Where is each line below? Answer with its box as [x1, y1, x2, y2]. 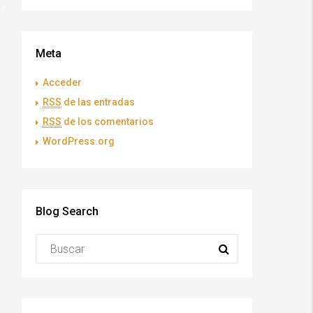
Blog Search [36, 205, 99, 218]
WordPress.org [43, 136, 115, 147]
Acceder [43, 77, 82, 88]
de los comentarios [61, 116, 154, 127]
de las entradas [61, 96, 135, 108]
